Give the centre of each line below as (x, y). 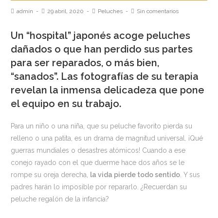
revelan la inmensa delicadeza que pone (108, 90)
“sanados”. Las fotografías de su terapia (105, 76)
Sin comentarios (158, 11)
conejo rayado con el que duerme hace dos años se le (98, 163)
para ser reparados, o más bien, (85, 63)
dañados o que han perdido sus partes (102, 49)
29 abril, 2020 (66, 11)
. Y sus (190, 175)
